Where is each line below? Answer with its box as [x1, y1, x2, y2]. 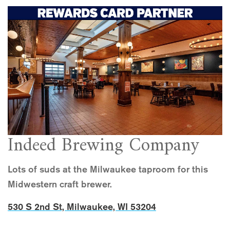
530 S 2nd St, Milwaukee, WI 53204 [8, 201, 156, 213]
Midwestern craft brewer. [8, 178, 112, 190]
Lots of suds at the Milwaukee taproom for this [8, 163, 208, 175]
